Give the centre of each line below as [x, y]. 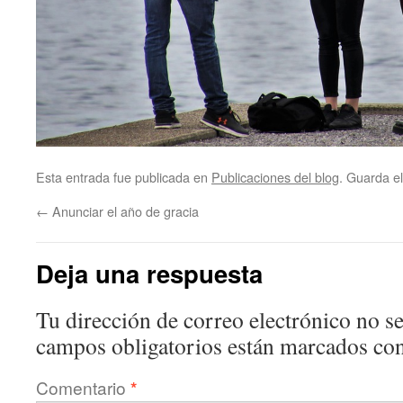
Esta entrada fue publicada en [124, 176]
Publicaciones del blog [275, 176]
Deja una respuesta [149, 273]
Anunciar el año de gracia [124, 210]
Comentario [83, 387]
